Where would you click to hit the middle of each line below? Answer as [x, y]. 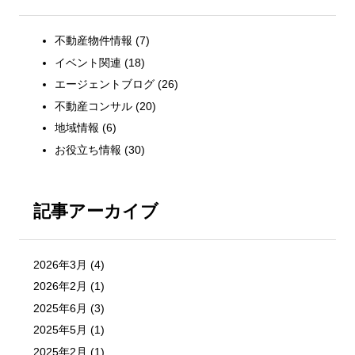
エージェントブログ [104, 84]
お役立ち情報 [88, 149]
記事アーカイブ [95, 212]
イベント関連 [88, 62]
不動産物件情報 [93, 41]
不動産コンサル [93, 106]
